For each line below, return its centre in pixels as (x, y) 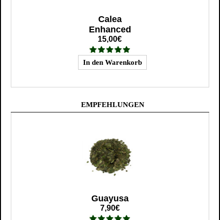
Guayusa (110, 199)
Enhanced (110, 30)
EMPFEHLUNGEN (112, 105)
